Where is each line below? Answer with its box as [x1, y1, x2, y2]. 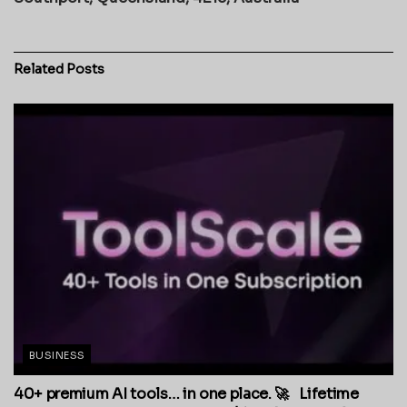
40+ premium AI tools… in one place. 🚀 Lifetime [14, 383, 359, 403]
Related [14, 60, 64, 77]
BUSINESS [29, 348, 85, 362]
